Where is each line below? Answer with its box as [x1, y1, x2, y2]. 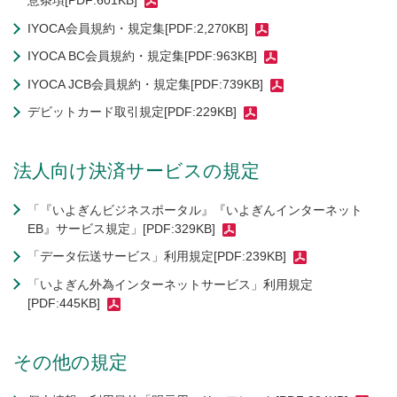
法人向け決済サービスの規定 [13, 160, 260, 182]
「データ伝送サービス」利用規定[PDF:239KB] [27, 249, 286, 264]
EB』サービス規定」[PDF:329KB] [27, 221, 215, 236]
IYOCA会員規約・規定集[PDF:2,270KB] [27, 20, 248, 35]
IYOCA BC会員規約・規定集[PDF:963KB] [27, 49, 257, 64]
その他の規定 [13, 351, 128, 372]
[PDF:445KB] [27, 295, 100, 310]
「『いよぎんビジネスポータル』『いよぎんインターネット [27, 202, 362, 217]
